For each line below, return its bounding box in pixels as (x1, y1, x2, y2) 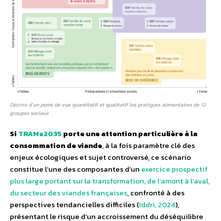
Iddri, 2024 (139, 199, 175, 211)
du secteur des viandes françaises (10, 187, 127, 199)
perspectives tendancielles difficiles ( (10, 199, 139, 211)
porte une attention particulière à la (62, 128, 197, 140)
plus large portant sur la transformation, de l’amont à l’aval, (10, 175, 210, 187)
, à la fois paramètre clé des (102, 140, 195, 151)
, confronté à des (127, 187, 184, 199)
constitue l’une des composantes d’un (10, 163, 141, 175)
